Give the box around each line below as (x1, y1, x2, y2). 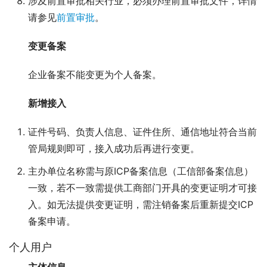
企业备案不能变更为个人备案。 (28, 69, 162, 81)
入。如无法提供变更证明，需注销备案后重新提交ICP (28, 198, 253, 211)
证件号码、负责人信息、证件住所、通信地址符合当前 (28, 126, 257, 138)
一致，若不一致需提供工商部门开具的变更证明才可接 (28, 182, 257, 194)
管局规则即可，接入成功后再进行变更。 (28, 142, 200, 155)
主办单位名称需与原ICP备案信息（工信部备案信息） (28, 165, 253, 178)
